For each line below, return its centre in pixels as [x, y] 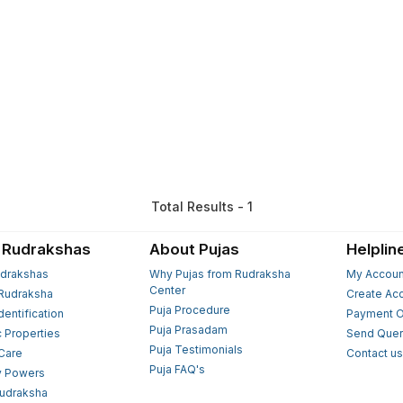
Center [167, 290]
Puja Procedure [189, 309]
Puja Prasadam [188, 329]
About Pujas [194, 249]
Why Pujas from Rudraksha [219, 273]
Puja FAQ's [177, 369]
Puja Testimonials [196, 349]
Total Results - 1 [201, 206]
